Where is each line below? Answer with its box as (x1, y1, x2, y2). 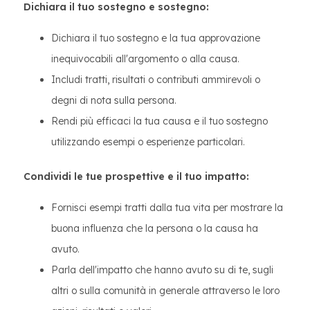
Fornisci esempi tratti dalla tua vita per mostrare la (51, 201, 283, 214)
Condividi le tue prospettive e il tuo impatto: (24, 170, 249, 183)
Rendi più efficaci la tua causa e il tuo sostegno (51, 115, 268, 127)
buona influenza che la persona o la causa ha (51, 222, 258, 235)
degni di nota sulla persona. (51, 94, 176, 107)
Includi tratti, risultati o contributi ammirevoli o (51, 73, 260, 86)
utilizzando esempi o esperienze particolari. (51, 136, 245, 148)
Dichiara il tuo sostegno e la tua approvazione (51, 32, 260, 44)
